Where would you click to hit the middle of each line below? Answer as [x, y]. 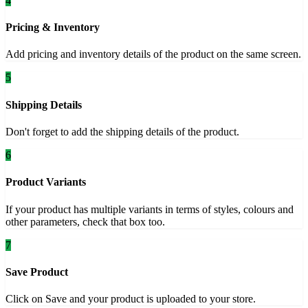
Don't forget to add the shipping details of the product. [122, 132]
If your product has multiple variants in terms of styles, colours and [150, 209]
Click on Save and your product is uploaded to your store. [131, 299]
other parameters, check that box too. [85, 221]
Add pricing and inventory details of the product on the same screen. [153, 54]
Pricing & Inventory [53, 27]
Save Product [37, 272]
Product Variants [46, 182]
